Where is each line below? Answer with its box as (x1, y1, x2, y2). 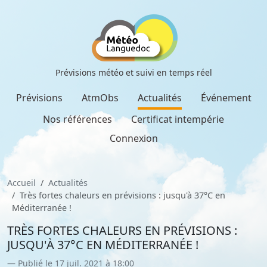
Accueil (7, 177, 36, 188)
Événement (200, 91, 252, 104)
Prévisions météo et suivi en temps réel (55, 67, 212, 78)
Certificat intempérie (131, 113, 224, 126)
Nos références (43, 113, 112, 126)
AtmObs (81, 91, 119, 104)
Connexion (109, 132, 158, 145)
